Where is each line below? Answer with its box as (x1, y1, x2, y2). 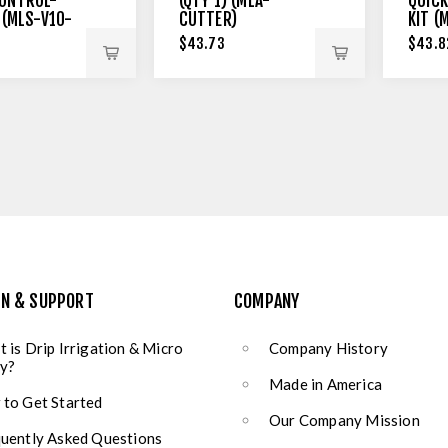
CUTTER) (178, 9, 237, 30)
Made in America (269, 375, 382, 393)
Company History (269, 339, 388, 357)
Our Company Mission (269, 411, 420, 429)
